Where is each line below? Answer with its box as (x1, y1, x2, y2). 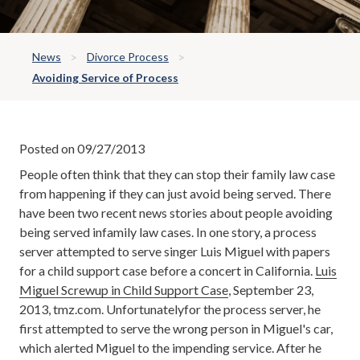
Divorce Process (87, 50, 169, 64)
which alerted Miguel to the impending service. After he (19, 339, 321, 355)
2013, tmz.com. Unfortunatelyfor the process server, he (19, 301, 321, 317)
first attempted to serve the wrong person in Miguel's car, (19, 320, 333, 336)
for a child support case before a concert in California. (19, 262, 315, 278)
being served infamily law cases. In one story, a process (19, 223, 317, 239)
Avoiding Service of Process (32, 71, 178, 85)
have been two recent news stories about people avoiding (19, 204, 333, 220)
